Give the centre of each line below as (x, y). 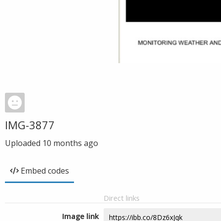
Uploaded (24, 143)
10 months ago (70, 143)
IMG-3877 (30, 125)
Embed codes (45, 171)
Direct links (122, 198)
